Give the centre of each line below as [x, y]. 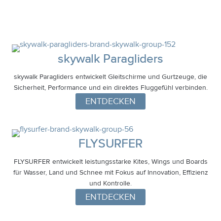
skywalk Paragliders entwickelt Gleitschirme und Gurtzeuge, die [110, 77]
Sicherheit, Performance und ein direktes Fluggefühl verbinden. [110, 88]
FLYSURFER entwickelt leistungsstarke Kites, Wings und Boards [110, 162]
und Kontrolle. [110, 183]
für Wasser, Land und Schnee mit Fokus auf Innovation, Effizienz [110, 172]
